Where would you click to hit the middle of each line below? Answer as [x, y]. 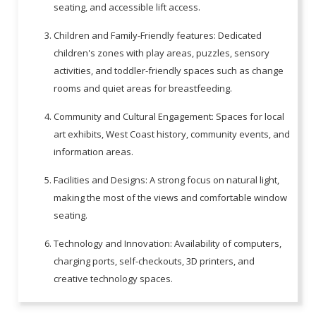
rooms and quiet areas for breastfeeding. [144, 89]
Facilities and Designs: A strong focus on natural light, [167, 180]
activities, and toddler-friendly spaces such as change [169, 71]
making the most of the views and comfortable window [171, 198]
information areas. [95, 152]
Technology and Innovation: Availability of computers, [168, 244]
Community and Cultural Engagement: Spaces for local [169, 117]
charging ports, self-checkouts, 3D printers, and [154, 261]
